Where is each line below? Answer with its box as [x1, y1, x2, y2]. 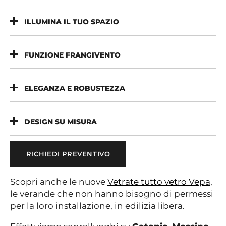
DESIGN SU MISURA [24, 117, 97, 126]
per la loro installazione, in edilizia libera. [10, 200, 185, 211]
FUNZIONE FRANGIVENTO [24, 50, 121, 60]
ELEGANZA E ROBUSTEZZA [24, 83, 125, 93]
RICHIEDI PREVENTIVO [26, 149, 110, 158]
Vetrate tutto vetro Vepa [107, 176, 210, 187]
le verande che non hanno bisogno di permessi [10, 188, 213, 199]
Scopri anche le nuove [10, 176, 107, 187]
